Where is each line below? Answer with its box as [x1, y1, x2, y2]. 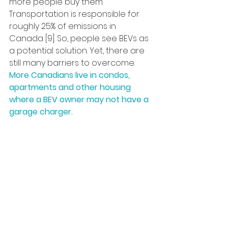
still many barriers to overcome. [9, 57, 135, 69]
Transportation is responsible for [9, 8, 141, 20]
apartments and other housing [9, 81, 133, 93]
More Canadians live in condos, [9, 69, 132, 81]
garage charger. [9, 106, 73, 118]
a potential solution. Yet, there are [9, 45, 147, 56]
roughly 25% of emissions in [9, 20, 118, 32]
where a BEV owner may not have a [9, 94, 151, 105]
